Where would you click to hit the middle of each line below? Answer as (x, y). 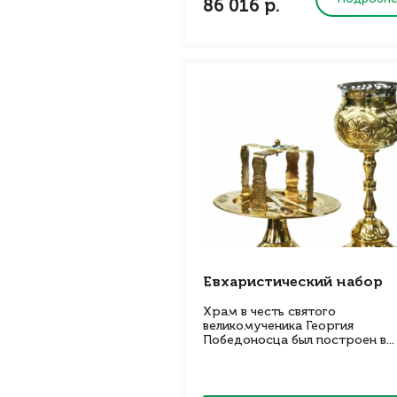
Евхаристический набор (293, 283)
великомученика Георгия (278, 326)
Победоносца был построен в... (299, 340)
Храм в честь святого (269, 312)
